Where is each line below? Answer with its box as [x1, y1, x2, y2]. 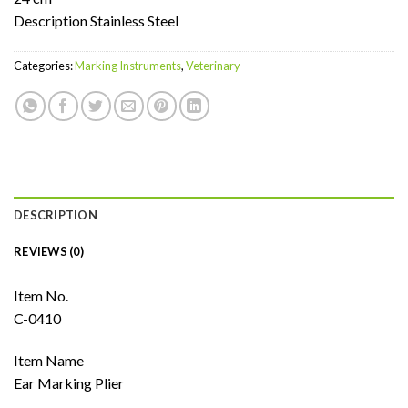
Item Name [14, 351, 84, 369]
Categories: [14, 57, 75, 73]
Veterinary [186, 57, 240, 73]
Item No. [14, 286, 68, 304]
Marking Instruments [75, 57, 181, 73]
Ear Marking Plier [14, 373, 124, 392]
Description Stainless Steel [14, 12, 178, 30]
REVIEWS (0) [14, 243, 84, 259]
